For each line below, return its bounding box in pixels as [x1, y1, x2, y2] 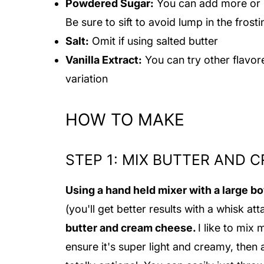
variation [65, 72, 111, 85]
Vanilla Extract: [65, 53, 142, 66]
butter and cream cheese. [65, 221, 198, 234]
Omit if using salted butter [89, 34, 218, 47]
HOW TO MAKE [65, 109, 184, 130]
